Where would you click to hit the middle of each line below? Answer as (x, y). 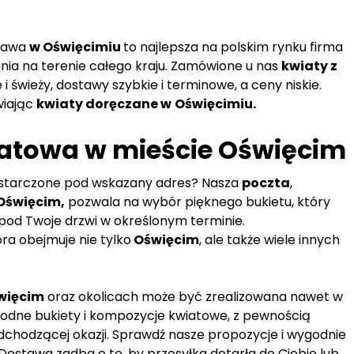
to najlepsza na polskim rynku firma (233, 47)
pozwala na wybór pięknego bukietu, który (198, 202)
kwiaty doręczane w (104, 104)
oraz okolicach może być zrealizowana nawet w (194, 297)
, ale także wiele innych (269, 240)
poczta (266, 183)
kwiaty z (309, 66)
